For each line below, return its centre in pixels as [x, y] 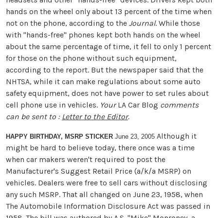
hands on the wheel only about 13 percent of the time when [109, 11]
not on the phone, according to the [67, 23]
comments [178, 105]
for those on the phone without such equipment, [91, 58]
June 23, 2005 [134, 136]
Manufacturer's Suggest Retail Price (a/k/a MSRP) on [99, 171]
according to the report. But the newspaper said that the [105, 70]
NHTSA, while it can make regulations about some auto [103, 82]
